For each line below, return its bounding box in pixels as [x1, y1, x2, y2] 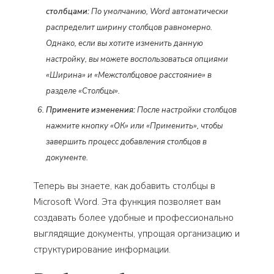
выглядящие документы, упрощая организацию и [34, 228, 240, 240]
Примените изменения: [46, 105, 135, 116]
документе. [46, 152, 88, 163]
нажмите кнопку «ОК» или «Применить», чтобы [46, 120, 223, 131]
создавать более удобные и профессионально [34, 212, 234, 224]
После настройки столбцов [135, 105, 237, 116]
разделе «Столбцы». [46, 86, 120, 97]
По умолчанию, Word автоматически [89, 6, 228, 17]
